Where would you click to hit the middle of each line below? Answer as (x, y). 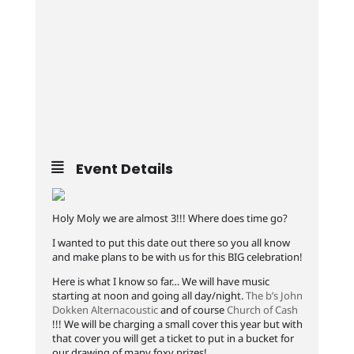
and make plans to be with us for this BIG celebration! (177, 257)
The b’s (262, 296)
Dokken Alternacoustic (105, 310)
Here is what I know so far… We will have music (160, 281)
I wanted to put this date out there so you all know (171, 243)
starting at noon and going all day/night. (149, 296)
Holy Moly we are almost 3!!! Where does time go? (169, 218)
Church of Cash (262, 310)
